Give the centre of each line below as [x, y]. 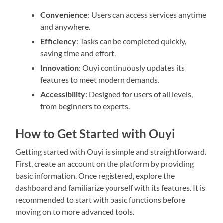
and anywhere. [65, 26]
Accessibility [63, 94]
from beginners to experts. [85, 106]
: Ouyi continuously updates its [132, 67]
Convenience [64, 14]
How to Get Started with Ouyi [96, 133]
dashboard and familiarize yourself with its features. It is [111, 187]
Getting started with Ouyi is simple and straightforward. [111, 151]
